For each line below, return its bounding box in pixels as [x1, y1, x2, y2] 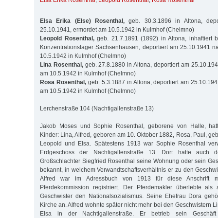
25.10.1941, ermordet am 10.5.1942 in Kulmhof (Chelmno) [40, 26, 194, 33]
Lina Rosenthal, [40, 61, 83, 68]
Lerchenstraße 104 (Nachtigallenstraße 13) [40, 105, 154, 112]
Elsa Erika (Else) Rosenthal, [40, 17, 125, 24]
